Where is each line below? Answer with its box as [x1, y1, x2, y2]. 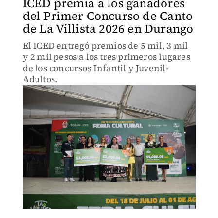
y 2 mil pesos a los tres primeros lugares [22, 51, 190, 63]
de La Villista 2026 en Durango [22, 20, 194, 36]
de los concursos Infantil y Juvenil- [22, 62, 169, 74]
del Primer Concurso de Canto [22, 8, 193, 24]
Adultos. [22, 73, 58, 85]
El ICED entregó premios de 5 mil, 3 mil [22, 39, 188, 52]
